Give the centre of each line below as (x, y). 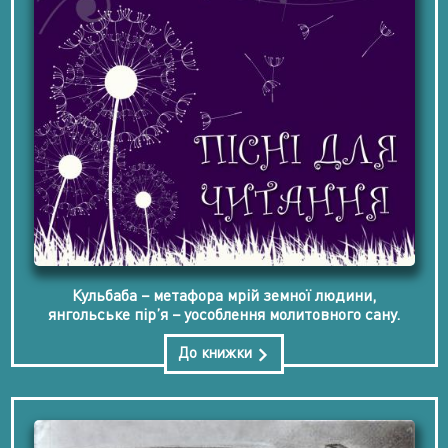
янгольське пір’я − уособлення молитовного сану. (224, 314)
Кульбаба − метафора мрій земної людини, (224, 295)
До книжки (217, 352)
